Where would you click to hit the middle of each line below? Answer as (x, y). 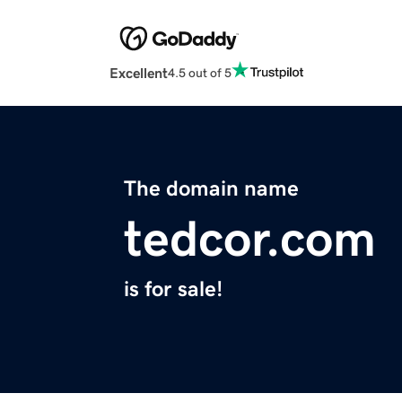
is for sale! (173, 289)
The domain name (211, 189)
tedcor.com (250, 239)
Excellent (139, 73)
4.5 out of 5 (200, 72)
